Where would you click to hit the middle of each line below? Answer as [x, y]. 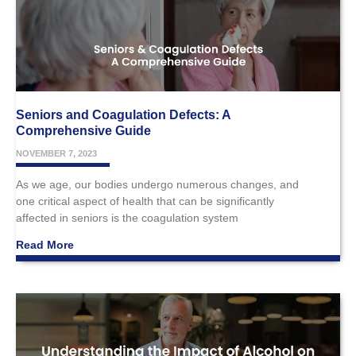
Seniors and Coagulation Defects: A [123, 115]
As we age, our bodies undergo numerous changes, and [157, 185]
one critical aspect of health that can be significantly [145, 201]
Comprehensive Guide [83, 131]
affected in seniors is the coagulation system [127, 218]
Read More [45, 245]
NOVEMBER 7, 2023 [56, 154]
